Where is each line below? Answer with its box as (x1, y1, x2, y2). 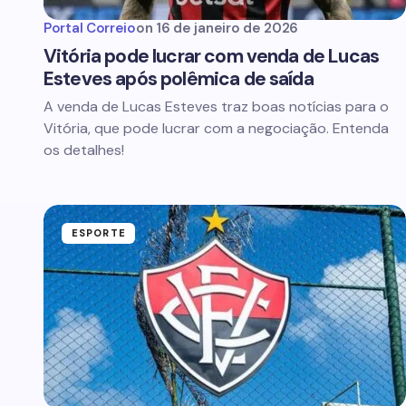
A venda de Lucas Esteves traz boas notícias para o (43, 97, 389, 116)
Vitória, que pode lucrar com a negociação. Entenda (43, 119, 389, 138)
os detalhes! (43, 140, 124, 159)
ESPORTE (72, 227, 126, 239)
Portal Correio (43, 19, 136, 37)
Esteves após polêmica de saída (43, 66, 314, 92)
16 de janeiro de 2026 (156, 19, 298, 37)
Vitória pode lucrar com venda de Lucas (43, 43, 380, 69)
